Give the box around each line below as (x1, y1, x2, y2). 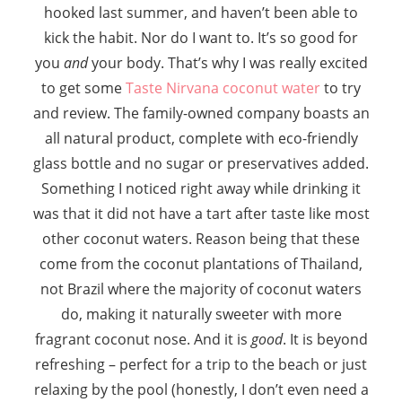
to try (320, 77, 361, 98)
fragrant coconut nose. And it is (34, 328, 251, 349)
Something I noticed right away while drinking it (41, 178, 361, 198)
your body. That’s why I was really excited (87, 52, 368, 73)
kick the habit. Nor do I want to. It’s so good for (44, 27, 358, 48)
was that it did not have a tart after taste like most (32, 203, 370, 223)
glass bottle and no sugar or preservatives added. (33, 153, 369, 173)
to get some (41, 77, 126, 98)
